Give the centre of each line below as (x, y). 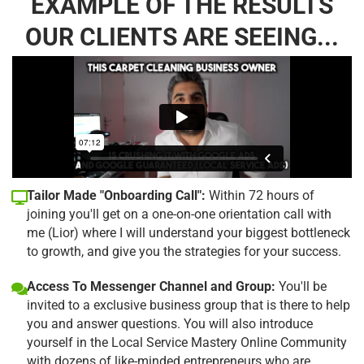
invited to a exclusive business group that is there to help (188, 305)
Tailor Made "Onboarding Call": (116, 195)
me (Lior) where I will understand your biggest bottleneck (188, 232)
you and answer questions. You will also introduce (170, 323)
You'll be (301, 286)
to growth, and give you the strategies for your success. (184, 251)
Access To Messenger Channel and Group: (151, 286)
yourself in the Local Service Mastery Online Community (187, 342)
